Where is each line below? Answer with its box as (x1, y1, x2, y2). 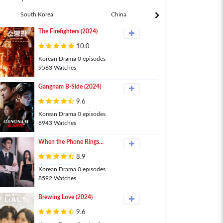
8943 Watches (38, 120, 76, 126)
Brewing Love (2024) (38, 194, 93, 200)
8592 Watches (38, 175, 76, 181)
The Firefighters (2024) (38, 28, 98, 34)
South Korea (20, 11, 53, 17)
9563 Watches (38, 65, 76, 71)
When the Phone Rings (38, 139, 99, 145)
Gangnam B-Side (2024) (38, 84, 101, 90)
